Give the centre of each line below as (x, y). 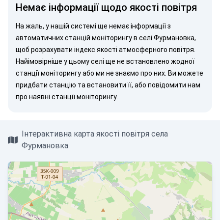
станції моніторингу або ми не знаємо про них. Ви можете (110, 73)
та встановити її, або (112, 85)
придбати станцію (46, 85)
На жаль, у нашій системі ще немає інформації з (93, 26)
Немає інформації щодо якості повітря (106, 7)
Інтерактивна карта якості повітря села (95, 134)
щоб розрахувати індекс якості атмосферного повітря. (106, 50)
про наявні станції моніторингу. (67, 97)
